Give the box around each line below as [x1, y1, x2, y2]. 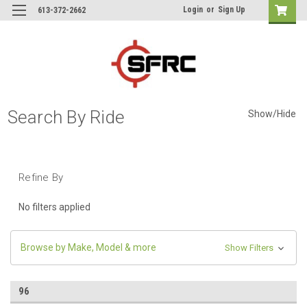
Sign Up [218, 5, 245, 14]
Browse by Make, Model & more [21, 241, 156, 253]
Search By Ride [7, 106, 125, 127]
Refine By [19, 171, 64, 184]
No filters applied [19, 201, 90, 212]
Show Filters [224, 242, 275, 253]
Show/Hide [247, 108, 296, 120]
